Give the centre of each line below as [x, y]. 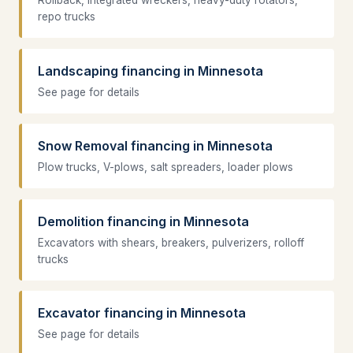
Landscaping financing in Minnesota [150, 71]
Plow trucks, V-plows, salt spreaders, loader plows [165, 167]
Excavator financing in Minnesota [142, 313]
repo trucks [67, 17]
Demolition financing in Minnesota [143, 221]
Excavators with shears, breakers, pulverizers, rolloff [171, 242]
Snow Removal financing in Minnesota [155, 146]
